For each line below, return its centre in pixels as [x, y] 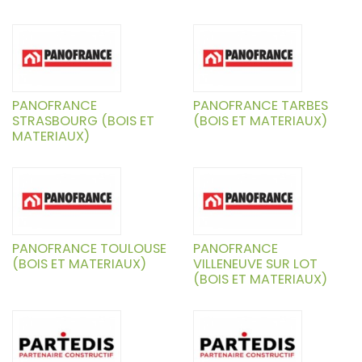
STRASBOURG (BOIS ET [83, 121]
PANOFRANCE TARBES [261, 106]
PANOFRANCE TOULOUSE [89, 249]
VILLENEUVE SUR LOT [255, 264]
